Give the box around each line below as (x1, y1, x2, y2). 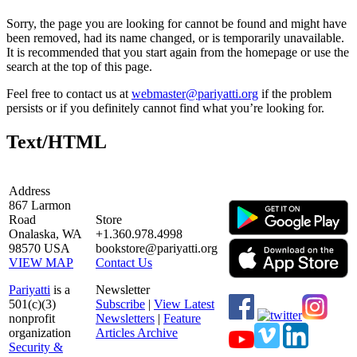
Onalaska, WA (9, 226, 81, 241)
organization (9, 325, 71, 339)
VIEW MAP (9, 255, 73, 269)
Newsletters (96, 311, 155, 325)
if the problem (258, 86, 331, 100)
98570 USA (9, 241, 70, 255)
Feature (163, 311, 201, 325)
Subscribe (96, 296, 145, 311)
